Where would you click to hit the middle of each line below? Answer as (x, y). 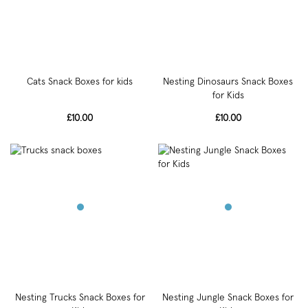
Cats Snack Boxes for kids (80, 82)
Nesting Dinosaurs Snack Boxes (228, 82)
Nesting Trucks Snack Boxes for (80, 298)
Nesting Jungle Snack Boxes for (228, 298)
